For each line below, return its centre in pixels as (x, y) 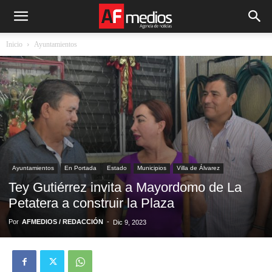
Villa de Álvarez (198, 168)
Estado (117, 168)
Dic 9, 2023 (130, 222)
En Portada (80, 168)
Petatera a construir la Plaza (91, 203)
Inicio (14, 44)
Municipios (152, 168)
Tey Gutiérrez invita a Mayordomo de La (125, 187)
